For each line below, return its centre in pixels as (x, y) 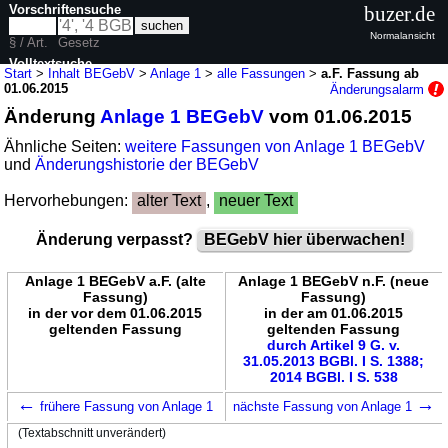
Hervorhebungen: (68, 200)
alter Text (169, 200)
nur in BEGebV (73, 100)
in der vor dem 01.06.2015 (115, 312)
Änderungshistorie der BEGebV (147, 164)
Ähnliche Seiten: (65, 146)
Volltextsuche (51, 63)
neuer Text (256, 200)
